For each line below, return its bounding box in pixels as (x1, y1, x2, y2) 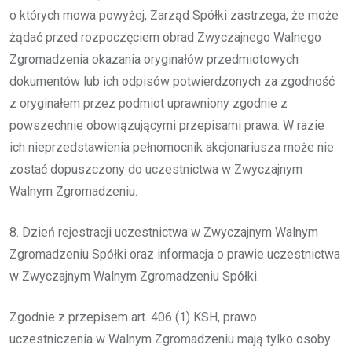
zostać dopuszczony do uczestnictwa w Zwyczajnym (9, 161, 302, 177)
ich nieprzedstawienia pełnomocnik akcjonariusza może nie (9, 139, 334, 155)
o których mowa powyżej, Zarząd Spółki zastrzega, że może (9, 7, 339, 23)
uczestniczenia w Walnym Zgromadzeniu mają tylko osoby (9, 331, 331, 346)
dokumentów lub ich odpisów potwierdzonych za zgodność (9, 73, 335, 89)
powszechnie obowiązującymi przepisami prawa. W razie (9, 117, 324, 133)
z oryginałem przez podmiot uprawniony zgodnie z (9, 95, 288, 111)
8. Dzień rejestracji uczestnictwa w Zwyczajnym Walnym (9, 224, 318, 240)
